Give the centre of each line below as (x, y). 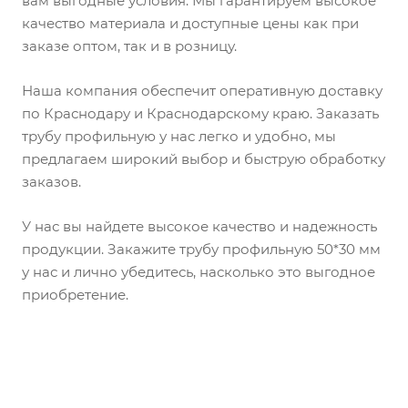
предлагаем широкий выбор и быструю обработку (204, 159)
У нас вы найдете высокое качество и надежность (199, 227)
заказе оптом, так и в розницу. (129, 46)
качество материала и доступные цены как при (190, 24)
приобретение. (75, 295)
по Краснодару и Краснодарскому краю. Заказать (200, 114)
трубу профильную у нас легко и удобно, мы (179, 137)
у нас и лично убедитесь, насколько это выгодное (199, 272)
